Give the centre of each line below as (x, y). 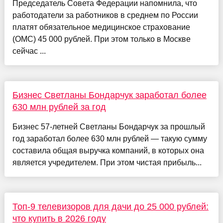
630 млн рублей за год (59, 107)
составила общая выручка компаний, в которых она (108, 150)
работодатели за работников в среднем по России (105, 15)
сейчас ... (29, 51)
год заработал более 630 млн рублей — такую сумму (110, 138)
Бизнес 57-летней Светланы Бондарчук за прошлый (109, 126)
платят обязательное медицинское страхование (101, 27)
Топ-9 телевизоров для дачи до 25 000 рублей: (110, 206)
